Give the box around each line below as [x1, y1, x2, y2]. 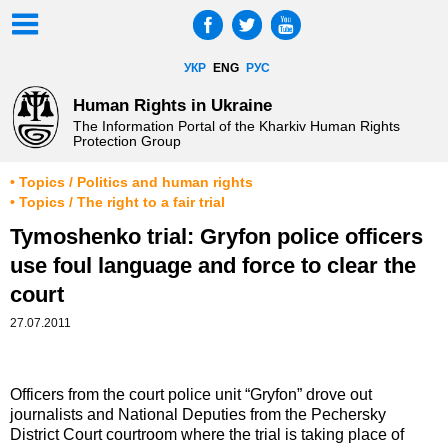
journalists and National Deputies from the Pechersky [10, 406, 386, 424]
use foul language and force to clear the [10, 253, 416, 279]
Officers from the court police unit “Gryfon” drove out [10, 386, 372, 404]
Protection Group [72, 133, 181, 150]
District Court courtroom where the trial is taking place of [10, 426, 404, 444]
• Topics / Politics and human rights [10, 175, 253, 191]
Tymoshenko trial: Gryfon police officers [10, 224, 423, 250]
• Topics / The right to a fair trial [10, 195, 225, 211]
